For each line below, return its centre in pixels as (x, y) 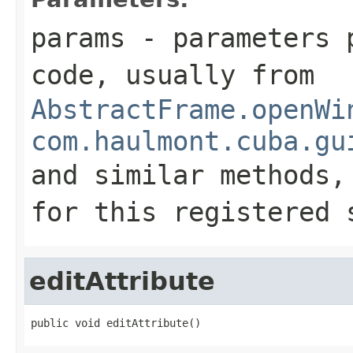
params (78, 37)
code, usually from (173, 74)
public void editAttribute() (116, 323)
